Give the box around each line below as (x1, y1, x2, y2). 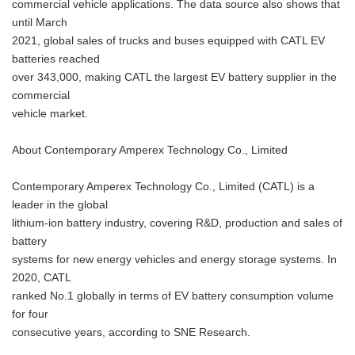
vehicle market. (12, 108, 88, 120)
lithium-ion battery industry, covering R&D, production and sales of (12, 217, 342, 229)
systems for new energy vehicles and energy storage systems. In (12, 254, 337, 265)
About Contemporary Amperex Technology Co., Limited (12, 144, 288, 156)
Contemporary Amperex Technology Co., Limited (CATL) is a (12, 181, 315, 193)
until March (12, 17, 67, 29)
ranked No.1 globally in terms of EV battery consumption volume (12, 290, 334, 302)
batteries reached (12, 53, 100, 65)
